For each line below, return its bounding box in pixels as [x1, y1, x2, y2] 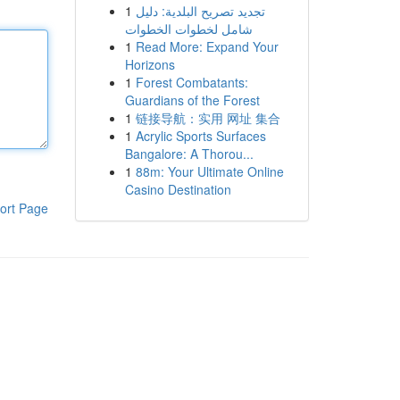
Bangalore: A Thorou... [124, 145, 254, 162]
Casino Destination [124, 180, 231, 198]
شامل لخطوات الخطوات [124, 20, 253, 37]
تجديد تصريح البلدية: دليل [135, 2, 265, 20]
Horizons [124, 55, 175, 73]
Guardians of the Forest [124, 91, 260, 109]
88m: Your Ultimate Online [135, 162, 284, 180]
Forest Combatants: [135, 73, 248, 91]
